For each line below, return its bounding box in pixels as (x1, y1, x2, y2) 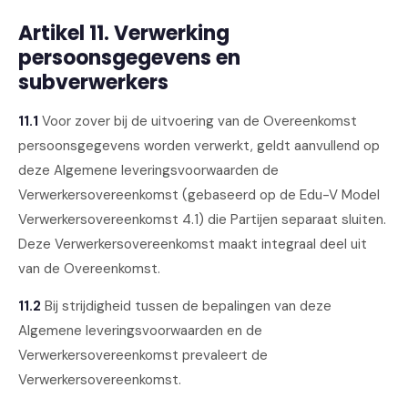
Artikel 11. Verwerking (18, 19, 229, 47)
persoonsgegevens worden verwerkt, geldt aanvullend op (18, 137, 380, 155)
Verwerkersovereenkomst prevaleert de (18, 346, 268, 364)
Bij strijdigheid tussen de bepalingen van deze (41, 297, 331, 315)
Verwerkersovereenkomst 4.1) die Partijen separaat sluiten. (18, 210, 386, 229)
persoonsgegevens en (18, 44, 240, 72)
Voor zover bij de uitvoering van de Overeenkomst (38, 112, 357, 130)
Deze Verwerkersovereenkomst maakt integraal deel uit (18, 235, 367, 253)
